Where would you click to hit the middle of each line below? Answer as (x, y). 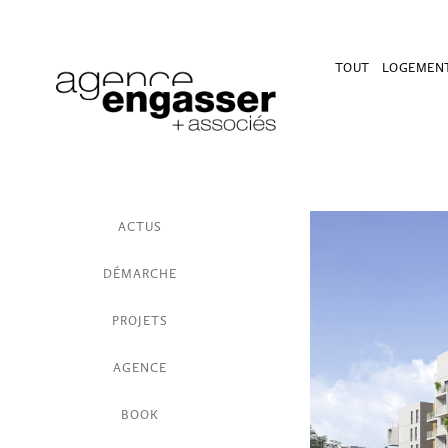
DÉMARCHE (140, 273)
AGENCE (140, 367)
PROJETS (140, 320)
